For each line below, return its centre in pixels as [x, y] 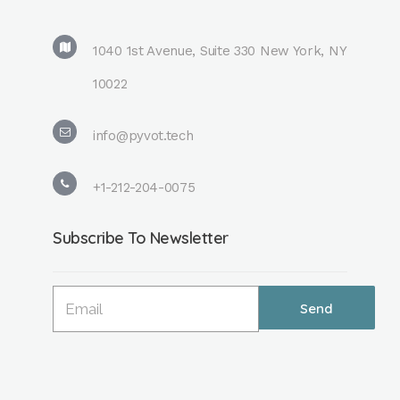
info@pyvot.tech [143, 136]
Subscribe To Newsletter [141, 238]
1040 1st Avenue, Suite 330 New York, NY [220, 51]
